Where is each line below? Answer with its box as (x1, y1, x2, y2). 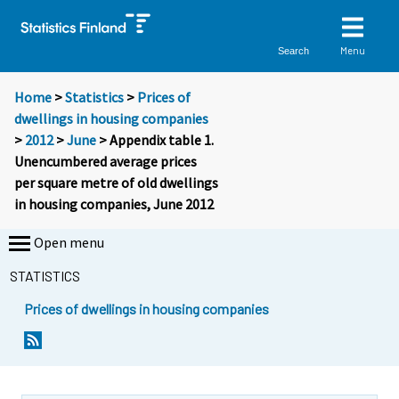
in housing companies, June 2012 (14, 195, 214, 214)
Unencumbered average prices (14, 152, 197, 171)
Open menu (34, 233, 104, 252)
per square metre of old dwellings (14, 174, 218, 192)
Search (278, 45, 310, 56)
